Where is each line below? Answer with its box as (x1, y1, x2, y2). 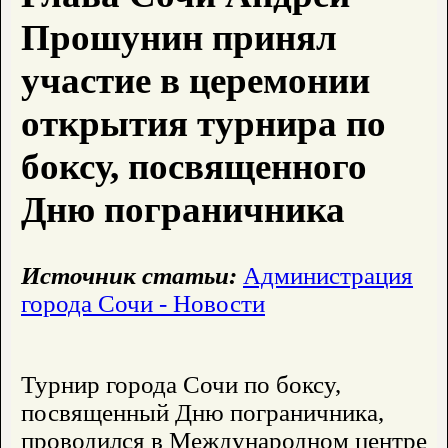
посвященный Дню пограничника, (21, 399, 384, 427)
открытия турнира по (21, 103, 386, 145)
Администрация (243, 262, 413, 290)
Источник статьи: (21, 262, 237, 290)
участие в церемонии (21, 60, 370, 102)
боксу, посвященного (21, 146, 367, 188)
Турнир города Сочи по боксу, (21, 371, 341, 399)
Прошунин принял (21, 17, 337, 59)
